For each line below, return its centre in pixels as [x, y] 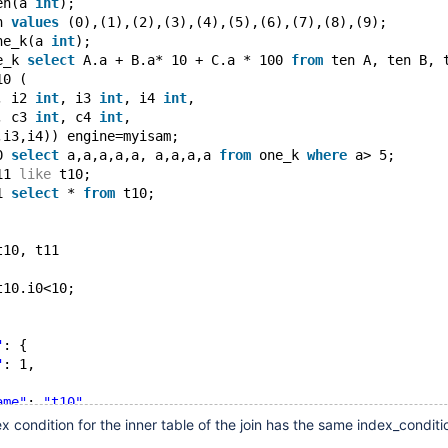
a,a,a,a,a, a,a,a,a [139, 155]
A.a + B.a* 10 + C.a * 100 [183, 60]
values [35, 22]
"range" [79, 421]
